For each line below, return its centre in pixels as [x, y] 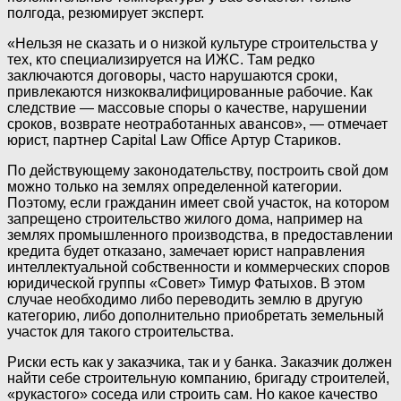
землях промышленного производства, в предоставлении [200, 235]
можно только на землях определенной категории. [175, 186]
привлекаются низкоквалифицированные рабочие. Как [190, 91]
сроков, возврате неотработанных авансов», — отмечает [197, 124]
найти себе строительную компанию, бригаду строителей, [198, 378]
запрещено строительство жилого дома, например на [185, 218]
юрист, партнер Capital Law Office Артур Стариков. [174, 140]
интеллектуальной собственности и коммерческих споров [199, 267]
